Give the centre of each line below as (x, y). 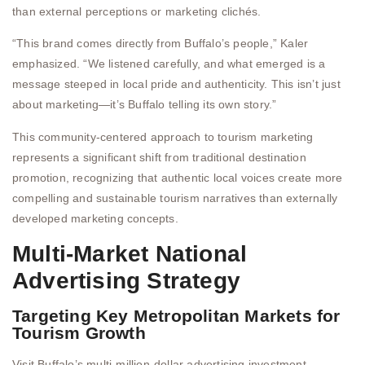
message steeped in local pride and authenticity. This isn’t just (176, 84)
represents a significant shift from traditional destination (159, 157)
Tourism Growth (79, 333)
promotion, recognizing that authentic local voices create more (178, 177)
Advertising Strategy (126, 281)
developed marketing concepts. (95, 218)
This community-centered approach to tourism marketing (163, 136)
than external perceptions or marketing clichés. (137, 11)
